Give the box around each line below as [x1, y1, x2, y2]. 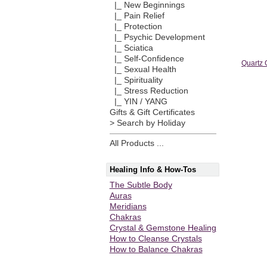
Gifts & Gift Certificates [109, 108, 195, 117]
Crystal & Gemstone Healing [109, 223, 216, 232]
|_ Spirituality [109, 76, 163, 85]
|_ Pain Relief [109, 11, 164, 21]
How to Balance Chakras [109, 244, 203, 254]
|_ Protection [109, 22, 162, 32]
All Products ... [109, 138, 164, 148]
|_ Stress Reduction [109, 86, 188, 96]
